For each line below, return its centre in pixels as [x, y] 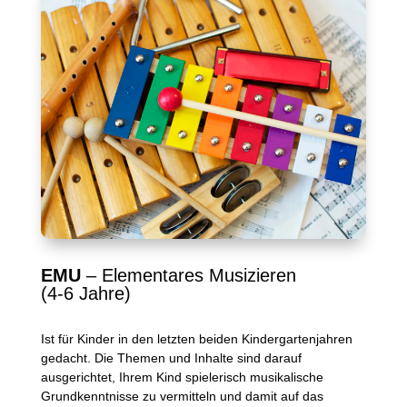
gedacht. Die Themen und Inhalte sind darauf [171, 358]
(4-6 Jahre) [85, 294]
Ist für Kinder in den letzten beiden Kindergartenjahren [196, 339]
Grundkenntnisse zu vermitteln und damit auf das [182, 397]
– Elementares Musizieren [188, 276]
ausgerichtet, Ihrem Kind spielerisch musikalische [182, 377]
